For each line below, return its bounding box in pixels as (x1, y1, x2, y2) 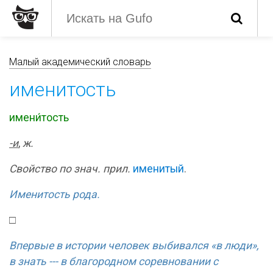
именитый (133, 163, 184, 175)
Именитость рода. (9, 188, 100, 200)
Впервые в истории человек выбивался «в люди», (9, 239, 258, 252)
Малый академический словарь (9, 56, 151, 68)
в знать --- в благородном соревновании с (9, 255, 218, 268)
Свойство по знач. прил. (9, 163, 130, 175)
